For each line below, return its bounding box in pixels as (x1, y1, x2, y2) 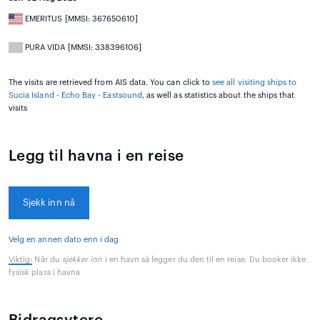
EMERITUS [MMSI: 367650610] (23, 14, 139, 23)
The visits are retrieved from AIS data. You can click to (9, 78, 213, 86)
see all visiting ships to (212, 78, 297, 86)
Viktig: (9, 255, 33, 264)
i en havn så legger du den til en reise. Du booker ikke (102, 255, 306, 264)
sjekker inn (61, 255, 103, 264)
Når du (32, 255, 62, 264)
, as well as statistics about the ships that (141, 91, 295, 99)
